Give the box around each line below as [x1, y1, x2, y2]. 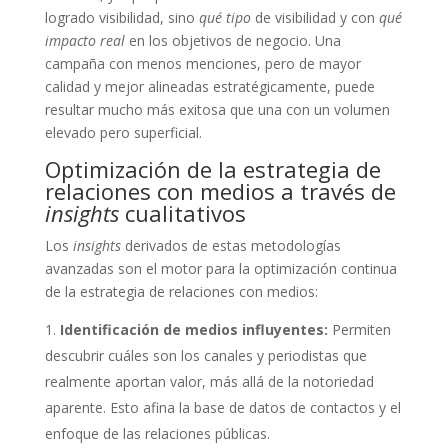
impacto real [44, 31, 125, 51]
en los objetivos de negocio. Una [124, 31, 341, 51]
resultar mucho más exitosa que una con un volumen [44, 100, 390, 120]
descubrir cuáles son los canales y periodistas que [44, 346, 367, 366]
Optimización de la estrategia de [44, 154, 381, 185]
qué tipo [198, 8, 251, 28]
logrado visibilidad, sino [44, 8, 199, 28]
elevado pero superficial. [44, 123, 202, 143]
